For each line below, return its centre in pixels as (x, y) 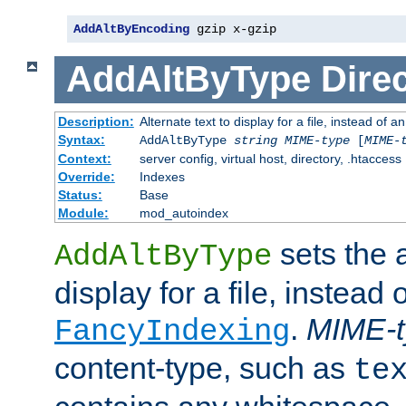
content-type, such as (204, 368)
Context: (84, 159)
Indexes (162, 177)
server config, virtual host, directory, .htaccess (270, 159)
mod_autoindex (184, 213)
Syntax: (81, 140)
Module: (83, 213)
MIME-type (317, 141)
